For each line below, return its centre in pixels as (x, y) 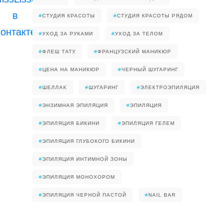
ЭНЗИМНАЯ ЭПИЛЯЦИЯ (75, 105)
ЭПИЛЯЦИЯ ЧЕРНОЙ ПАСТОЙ (84, 195)
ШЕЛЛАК (55, 87)
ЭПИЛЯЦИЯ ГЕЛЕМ (148, 123)
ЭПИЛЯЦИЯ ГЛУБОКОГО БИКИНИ (89, 141)
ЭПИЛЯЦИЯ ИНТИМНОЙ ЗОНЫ (85, 159)
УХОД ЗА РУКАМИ (68, 34)
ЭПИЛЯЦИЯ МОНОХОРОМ (79, 177)
